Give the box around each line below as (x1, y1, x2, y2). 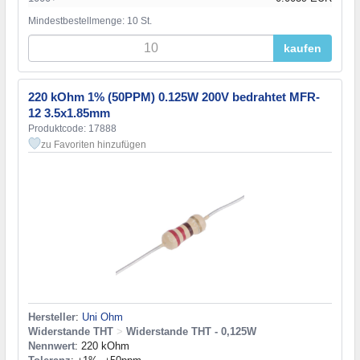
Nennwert (28, 339, 75, 352)
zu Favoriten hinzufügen (41, 138, 146, 150)
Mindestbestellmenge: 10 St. (28, 14, 152, 27)
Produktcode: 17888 (28, 122, 117, 134)
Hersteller (28, 310, 76, 323)
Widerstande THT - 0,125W (126, 325, 256, 337)
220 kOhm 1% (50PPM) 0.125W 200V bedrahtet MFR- (28, 89, 320, 104)
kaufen (284, 41, 321, 55)
